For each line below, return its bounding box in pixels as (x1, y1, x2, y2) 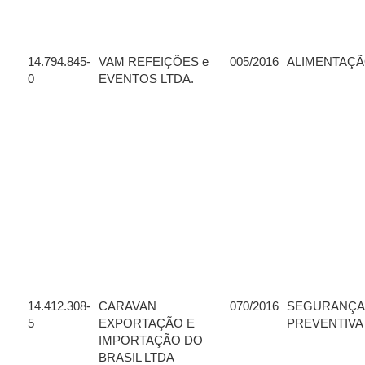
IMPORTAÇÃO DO (99, 334, 203, 347)
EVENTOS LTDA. (99, 73, 194, 86)
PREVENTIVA (287, 317, 363, 330)
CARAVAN (99, 300, 156, 313)
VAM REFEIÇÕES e (99, 55, 209, 68)
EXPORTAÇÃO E (99, 317, 195, 330)
